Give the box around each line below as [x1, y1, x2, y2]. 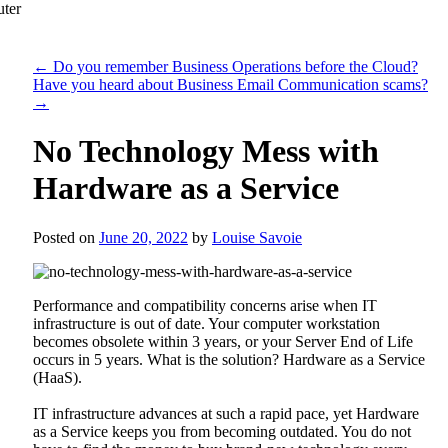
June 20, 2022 [99, 228, 188, 246]
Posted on [33, 228, 95, 246]
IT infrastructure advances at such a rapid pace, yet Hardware [33, 404, 419, 422]
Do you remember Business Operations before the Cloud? [49, 57, 418, 75]
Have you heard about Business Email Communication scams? [33, 75, 428, 93]
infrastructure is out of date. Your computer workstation [33, 314, 380, 332]
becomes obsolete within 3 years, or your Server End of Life [33, 332, 413, 350]
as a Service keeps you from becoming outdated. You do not [33, 422, 411, 440]
